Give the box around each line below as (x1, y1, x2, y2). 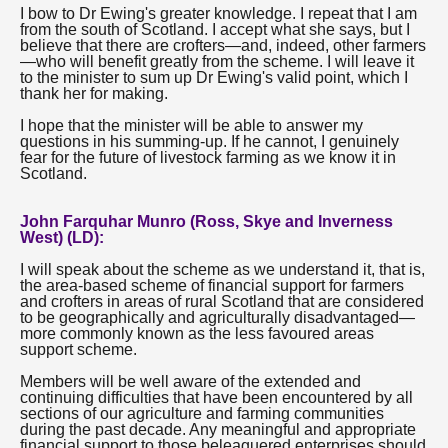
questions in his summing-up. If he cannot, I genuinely (20, 133, 399, 150)
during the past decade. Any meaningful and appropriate (20, 421, 416, 438)
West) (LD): (20, 229, 104, 246)
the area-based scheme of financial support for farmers (20, 277, 404, 294)
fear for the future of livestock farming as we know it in (20, 149, 396, 166)
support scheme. (20, 341, 137, 358)
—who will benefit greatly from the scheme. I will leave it (20, 53, 414, 70)
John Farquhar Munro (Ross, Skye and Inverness (20, 213, 393, 230)
